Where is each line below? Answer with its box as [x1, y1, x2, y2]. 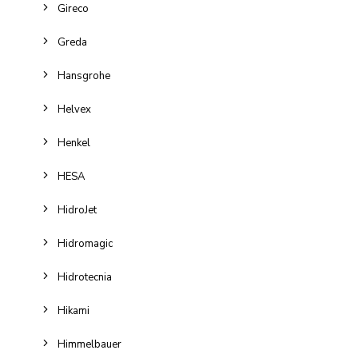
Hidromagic [58, 237, 113, 251]
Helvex [58, 102, 91, 117]
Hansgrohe [58, 69, 110, 83]
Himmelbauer [58, 337, 121, 352]
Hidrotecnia [58, 270, 112, 284]
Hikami [58, 304, 89, 318]
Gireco [58, 2, 89, 16]
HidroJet [58, 203, 97, 217]
